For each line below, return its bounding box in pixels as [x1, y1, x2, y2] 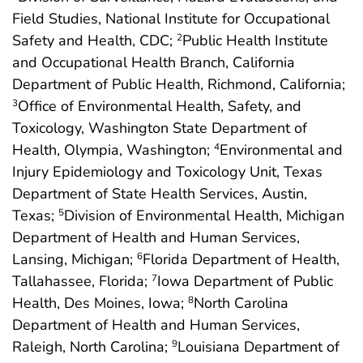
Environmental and [220, 140, 343, 160]
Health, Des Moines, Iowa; [12, 293, 188, 314]
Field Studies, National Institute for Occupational [12, 9, 330, 29]
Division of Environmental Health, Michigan [64, 206, 344, 226]
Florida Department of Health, [143, 250, 340, 270]
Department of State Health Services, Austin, [12, 184, 307, 204]
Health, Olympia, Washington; [12, 140, 214, 160]
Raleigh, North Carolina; [12, 337, 172, 357]
